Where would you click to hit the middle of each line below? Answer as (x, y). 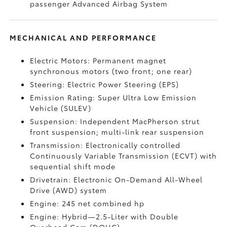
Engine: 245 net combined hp (87, 203)
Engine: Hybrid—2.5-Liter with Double (104, 216)
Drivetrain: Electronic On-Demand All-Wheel (117, 179)
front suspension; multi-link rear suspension (117, 132)
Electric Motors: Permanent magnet (98, 60)
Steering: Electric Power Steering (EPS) (105, 84)
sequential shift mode (73, 166)
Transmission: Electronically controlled (105, 145)
